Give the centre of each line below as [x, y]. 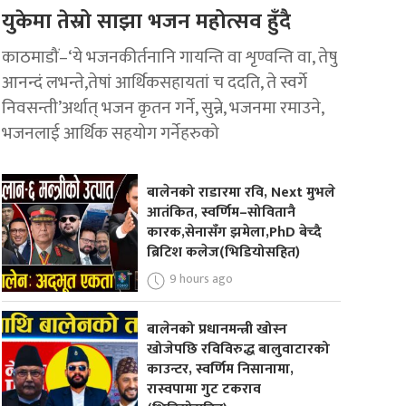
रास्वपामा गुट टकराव [203, 389]
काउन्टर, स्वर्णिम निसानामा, [220, 369]
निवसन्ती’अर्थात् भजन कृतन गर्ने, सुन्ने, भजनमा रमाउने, [163, 108]
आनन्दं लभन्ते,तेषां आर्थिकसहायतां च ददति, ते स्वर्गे [155, 83]
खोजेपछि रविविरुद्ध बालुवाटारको [238, 349]
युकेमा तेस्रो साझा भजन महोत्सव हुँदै [147, 22]
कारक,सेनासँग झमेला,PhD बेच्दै [234, 233]
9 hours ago [201, 279]
